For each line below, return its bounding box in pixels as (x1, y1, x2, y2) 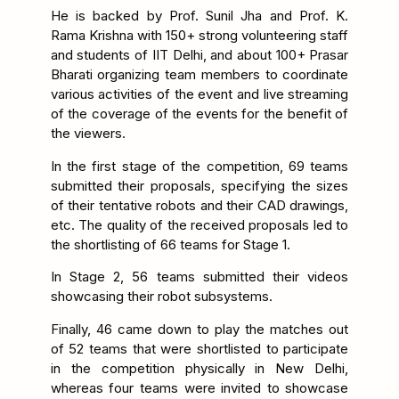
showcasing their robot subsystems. (50, 288, 273, 305)
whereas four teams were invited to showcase (50, 379, 349, 396)
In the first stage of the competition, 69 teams (50, 157, 349, 175)
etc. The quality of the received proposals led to (50, 216, 349, 233)
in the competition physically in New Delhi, (50, 359, 349, 377)
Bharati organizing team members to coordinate (50, 66, 349, 84)
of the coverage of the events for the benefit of (50, 105, 349, 123)
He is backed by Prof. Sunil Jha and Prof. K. (50, 7, 349, 25)
